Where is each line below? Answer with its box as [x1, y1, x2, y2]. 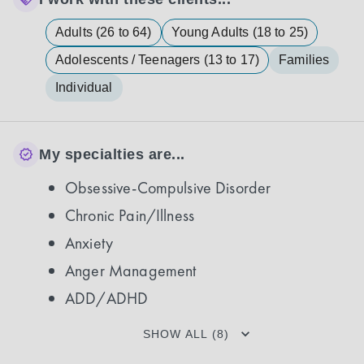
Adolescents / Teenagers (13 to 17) [55, 53, 260, 67]
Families [279, 53, 330, 67]
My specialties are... [39, 145, 185, 162]
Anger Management [65, 260, 197, 281]
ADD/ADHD [65, 288, 149, 309]
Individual [55, 80, 113, 94]
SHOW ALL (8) [143, 327, 229, 340]
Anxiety [65, 232, 114, 253]
